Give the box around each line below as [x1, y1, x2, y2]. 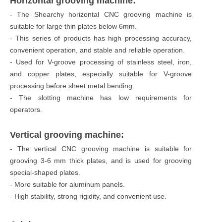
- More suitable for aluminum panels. [10, 180, 125, 188]
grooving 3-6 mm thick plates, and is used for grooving [10, 156, 192, 165]
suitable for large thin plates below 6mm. [10, 22, 137, 30]
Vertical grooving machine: [10, 129, 124, 140]
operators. [10, 105, 42, 113]
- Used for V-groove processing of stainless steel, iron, [10, 57, 192, 66]
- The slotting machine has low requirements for [10, 93, 192, 102]
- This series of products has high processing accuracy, [10, 34, 192, 42]
